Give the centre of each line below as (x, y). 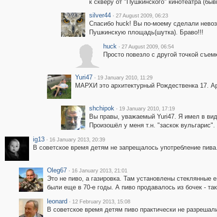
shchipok (101, 108)
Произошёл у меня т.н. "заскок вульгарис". (152, 125)
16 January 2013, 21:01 (99, 170)
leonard (57, 201)
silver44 (100, 15)
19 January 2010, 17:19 (147, 108)
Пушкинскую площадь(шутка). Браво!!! (146, 32)
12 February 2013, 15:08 (101, 201)
